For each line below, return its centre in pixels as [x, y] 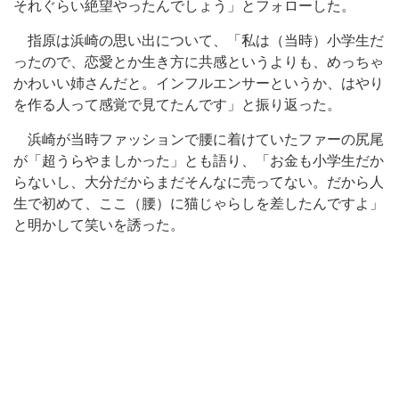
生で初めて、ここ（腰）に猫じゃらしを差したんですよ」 [199, 204]
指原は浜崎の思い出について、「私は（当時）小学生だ [199, 41]
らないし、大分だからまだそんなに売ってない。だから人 [199, 182]
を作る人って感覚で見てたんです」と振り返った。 [177, 105]
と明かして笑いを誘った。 [99, 225]
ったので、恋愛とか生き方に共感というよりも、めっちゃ [199, 62]
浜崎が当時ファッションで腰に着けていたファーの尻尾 [199, 139]
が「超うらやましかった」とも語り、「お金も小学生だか [199, 161]
